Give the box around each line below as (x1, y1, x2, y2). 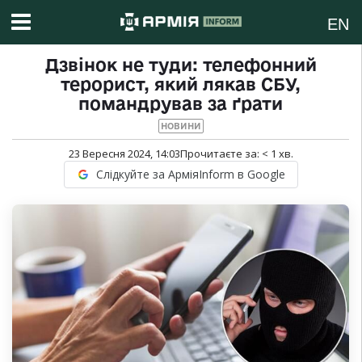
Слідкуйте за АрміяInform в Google (95, 166, 285, 183)
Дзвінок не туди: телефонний (44, 55, 317, 75)
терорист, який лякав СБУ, (61, 74, 301, 95)
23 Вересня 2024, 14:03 (68, 146, 180, 162)
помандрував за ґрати (78, 94, 283, 114)
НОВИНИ (160, 121, 201, 132)
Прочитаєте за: (179, 146, 262, 162)
